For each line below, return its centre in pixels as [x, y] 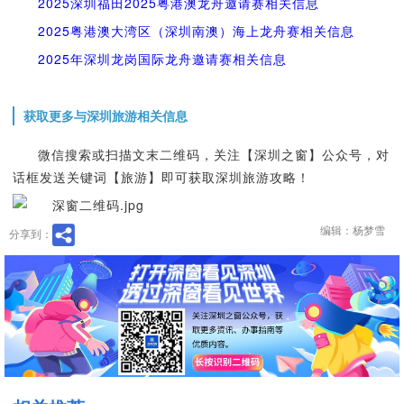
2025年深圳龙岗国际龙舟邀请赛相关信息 [162, 59]
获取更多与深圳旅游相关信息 [105, 115]
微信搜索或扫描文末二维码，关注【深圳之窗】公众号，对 [213, 154]
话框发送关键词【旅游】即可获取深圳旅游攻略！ [161, 177]
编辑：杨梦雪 [353, 230]
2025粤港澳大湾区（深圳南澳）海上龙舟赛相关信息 [196, 31]
